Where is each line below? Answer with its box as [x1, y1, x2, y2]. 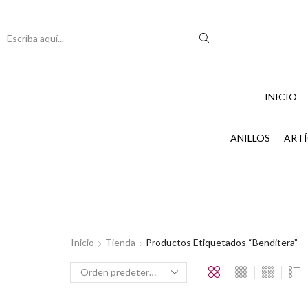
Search [107, 37, 137, 49]
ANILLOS [230, 132, 270, 144]
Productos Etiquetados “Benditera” [146, 236, 298, 248]
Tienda [105, 236, 135, 248]
